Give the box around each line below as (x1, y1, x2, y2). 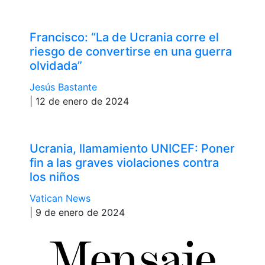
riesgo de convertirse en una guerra (30, 44, 232, 59)
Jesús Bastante (30, 80, 97, 93)
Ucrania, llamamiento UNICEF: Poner (30, 141, 235, 156)
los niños (30, 169, 80, 184)
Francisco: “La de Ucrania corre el (30, 30, 219, 44)
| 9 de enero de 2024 (30, 206, 125, 218)
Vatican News (30, 192, 91, 204)
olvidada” (30, 58, 82, 73)
